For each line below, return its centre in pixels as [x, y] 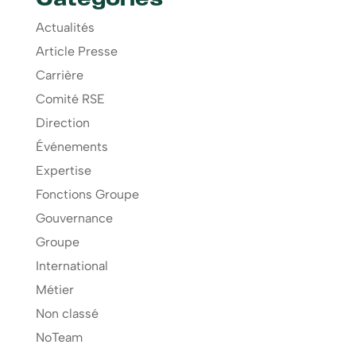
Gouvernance [74, 219]
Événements [72, 147]
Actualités [65, 28]
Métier [54, 290]
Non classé [67, 314]
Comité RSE [70, 99]
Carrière [59, 75]
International [72, 266]
